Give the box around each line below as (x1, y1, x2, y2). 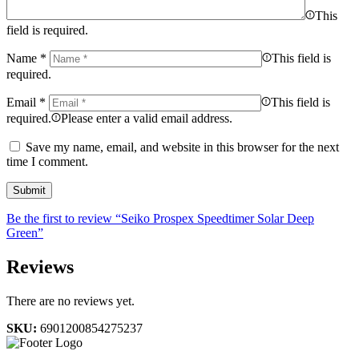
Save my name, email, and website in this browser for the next (26, 140, 339, 155)
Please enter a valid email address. (61, 111, 232, 126)
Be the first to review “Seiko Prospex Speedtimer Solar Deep (6, 212, 314, 226)
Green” (6, 226, 43, 240)
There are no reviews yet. (6, 294, 135, 309)
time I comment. (6, 155, 88, 169)
